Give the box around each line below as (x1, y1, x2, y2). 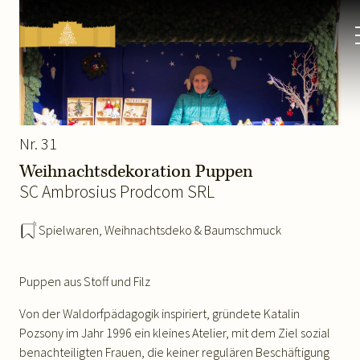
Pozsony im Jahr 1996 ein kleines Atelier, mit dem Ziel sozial (19, 325, 330, 341)
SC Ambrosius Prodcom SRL (19, 181, 215, 202)
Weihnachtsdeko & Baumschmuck (104, 222, 281, 238)
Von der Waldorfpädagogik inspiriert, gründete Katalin (19, 305, 300, 321)
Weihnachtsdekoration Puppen (19, 161, 253, 183)
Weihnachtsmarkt (18, 63, 134, 82)
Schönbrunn (18, 93, 96, 112)
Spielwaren (39, 222, 99, 238)
